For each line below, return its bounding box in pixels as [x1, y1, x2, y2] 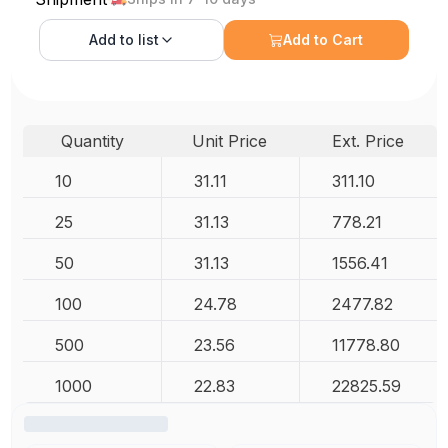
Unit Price [192, 130, 268, 151]
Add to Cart [283, 30, 364, 48]
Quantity [60, 130, 124, 151]
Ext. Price [331, 130, 404, 151]
